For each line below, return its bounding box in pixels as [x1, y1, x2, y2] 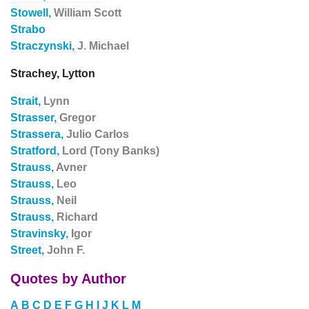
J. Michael [77, 40, 129, 52]
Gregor [59, 112, 96, 123]
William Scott [54, 7, 121, 19]
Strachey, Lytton [10, 68, 95, 79]
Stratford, [10, 145, 62, 157]
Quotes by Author [10, 271, 126, 286]
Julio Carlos [66, 128, 129, 140]
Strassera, [10, 128, 66, 140]
